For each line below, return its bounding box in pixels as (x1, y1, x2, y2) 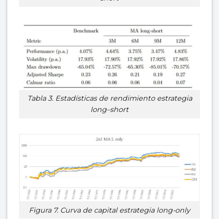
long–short (90, 105, 129, 114)
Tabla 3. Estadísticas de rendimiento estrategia (27, 94, 192, 103)
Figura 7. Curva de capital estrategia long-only (29, 205, 190, 215)
